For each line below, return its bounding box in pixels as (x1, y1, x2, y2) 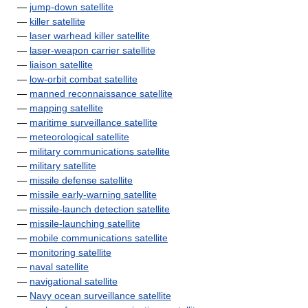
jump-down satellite (30, 1, 113, 12)
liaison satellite (30, 59, 93, 70)
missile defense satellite (30, 175, 133, 186)
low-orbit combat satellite (30, 74, 137, 85)
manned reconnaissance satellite (30, 88, 173, 99)
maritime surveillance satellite (30, 117, 157, 128)
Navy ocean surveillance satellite (30, 290, 171, 301)
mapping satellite (30, 102, 103, 113)
